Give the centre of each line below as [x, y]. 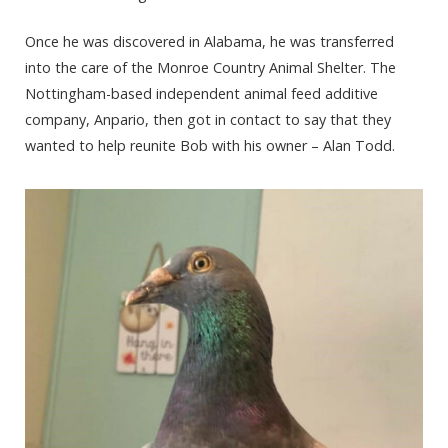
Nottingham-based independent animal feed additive [201, 94]
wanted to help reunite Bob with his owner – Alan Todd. [210, 146]
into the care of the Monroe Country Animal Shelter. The [210, 68]
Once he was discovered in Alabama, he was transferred [209, 42]
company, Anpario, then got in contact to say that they [208, 120]
